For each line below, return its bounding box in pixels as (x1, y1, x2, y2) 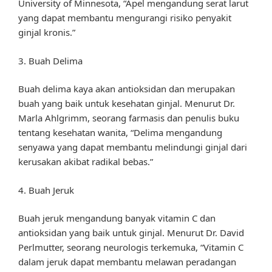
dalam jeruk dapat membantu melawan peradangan (18, 256, 236, 268)
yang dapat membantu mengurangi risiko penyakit (18, 12, 231, 24)
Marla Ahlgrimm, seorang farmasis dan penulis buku (18, 112, 239, 124)
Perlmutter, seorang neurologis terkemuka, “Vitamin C (18, 241, 243, 254)
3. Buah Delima (18, 54, 83, 67)
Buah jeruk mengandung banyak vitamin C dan (18, 212, 216, 225)
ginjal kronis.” (18, 26, 75, 39)
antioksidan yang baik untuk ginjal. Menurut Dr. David (18, 226, 244, 239)
